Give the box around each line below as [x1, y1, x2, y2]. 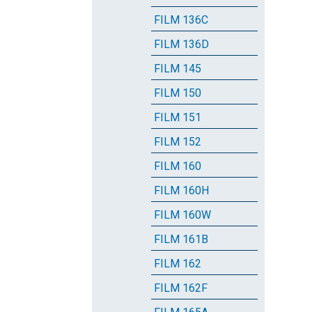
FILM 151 [154, 111, 201, 124]
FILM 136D [154, 38, 209, 51]
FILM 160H [154, 184, 209, 197]
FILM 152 [154, 135, 201, 148]
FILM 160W [154, 208, 211, 221]
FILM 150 [154, 86, 201, 100]
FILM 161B [154, 233, 208, 246]
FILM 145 [154, 62, 201, 75]
